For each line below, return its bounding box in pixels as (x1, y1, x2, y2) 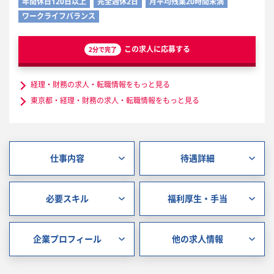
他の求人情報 (172, 233, 224, 245)
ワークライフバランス (22, 11, 95, 21)
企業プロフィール (32, 233, 102, 245)
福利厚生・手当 (168, 193, 228, 204)
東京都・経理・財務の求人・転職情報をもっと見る (31, 95, 199, 106)
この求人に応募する (124, 44, 190, 54)
